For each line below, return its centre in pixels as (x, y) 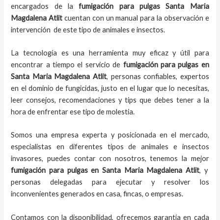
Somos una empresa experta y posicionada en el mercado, (110, 135)
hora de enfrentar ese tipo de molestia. (73, 111)
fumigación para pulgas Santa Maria (144, 6)
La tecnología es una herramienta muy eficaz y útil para (110, 53)
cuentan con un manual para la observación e (136, 18)
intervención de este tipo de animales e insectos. (89, 29)
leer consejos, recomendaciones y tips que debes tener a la (110, 100)
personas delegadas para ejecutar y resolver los (110, 182)
